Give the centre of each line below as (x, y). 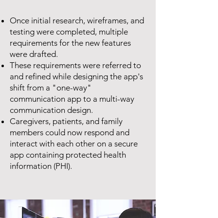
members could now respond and (70, 132)
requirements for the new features (70, 43)
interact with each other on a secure (74, 144)
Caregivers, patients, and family (66, 121)
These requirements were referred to (75, 65)
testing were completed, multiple (69, 32)
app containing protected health (68, 155)
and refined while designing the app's (76, 76)
